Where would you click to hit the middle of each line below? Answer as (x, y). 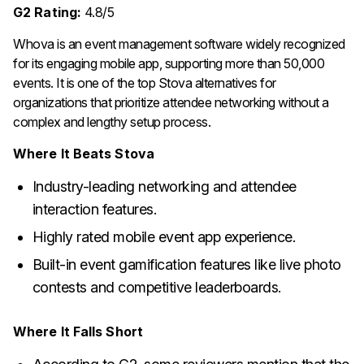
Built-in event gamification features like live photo (186, 264)
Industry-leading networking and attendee (164, 186)
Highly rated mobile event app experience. (164, 236)
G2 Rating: (47, 12)
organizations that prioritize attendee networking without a (171, 102)
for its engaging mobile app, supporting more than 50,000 (169, 63)
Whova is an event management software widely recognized (179, 43)
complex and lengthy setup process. (112, 121)
